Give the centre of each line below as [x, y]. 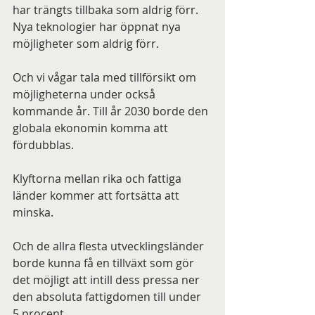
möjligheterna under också [85, 94]
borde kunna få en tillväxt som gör [105, 263]
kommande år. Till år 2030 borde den [112, 111]
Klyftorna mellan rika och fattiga [98, 179]
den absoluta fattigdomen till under [108, 297]
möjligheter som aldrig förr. [86, 44]
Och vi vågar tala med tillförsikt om [106, 77]
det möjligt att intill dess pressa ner [108, 280]
